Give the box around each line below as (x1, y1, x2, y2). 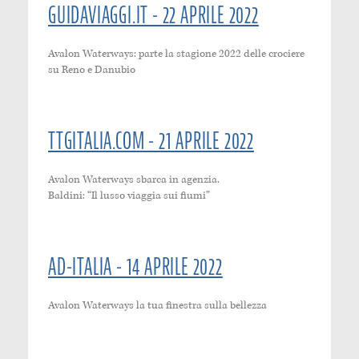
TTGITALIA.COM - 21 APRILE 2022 (48, 124, 254, 156)
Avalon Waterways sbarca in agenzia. (48, 172, 220, 186)
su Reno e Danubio (48, 63, 135, 76)
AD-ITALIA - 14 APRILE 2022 (48, 250, 223, 282)
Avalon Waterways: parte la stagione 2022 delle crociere (48, 46, 305, 60)
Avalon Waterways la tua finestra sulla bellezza (48, 298, 267, 312)
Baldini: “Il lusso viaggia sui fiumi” (48, 188, 210, 202)
